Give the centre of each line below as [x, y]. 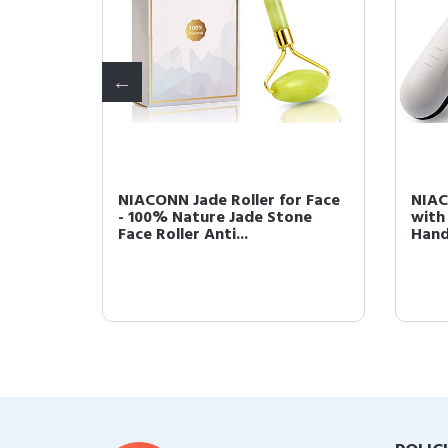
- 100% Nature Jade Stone [215, 218]
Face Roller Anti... [183, 235]
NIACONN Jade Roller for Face [229, 201]
